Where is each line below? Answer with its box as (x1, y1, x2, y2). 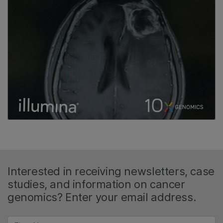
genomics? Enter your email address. (7, 191, 196, 204)
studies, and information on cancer (7, 178, 185, 191)
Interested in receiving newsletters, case (7, 165, 215, 178)
